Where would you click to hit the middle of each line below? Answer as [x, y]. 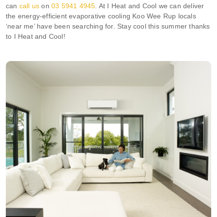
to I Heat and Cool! [36, 36]
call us [29, 6]
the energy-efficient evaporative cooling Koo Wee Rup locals [101, 16]
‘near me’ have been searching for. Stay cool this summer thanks [108, 26]
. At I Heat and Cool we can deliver [150, 6]
